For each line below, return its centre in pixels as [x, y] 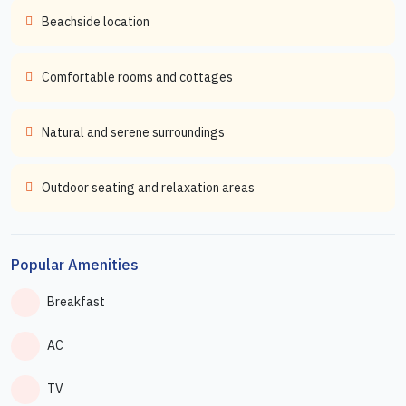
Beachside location [96, 21]
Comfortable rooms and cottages [137, 77]
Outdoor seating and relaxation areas [148, 187]
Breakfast [76, 302]
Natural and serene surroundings [133, 132]
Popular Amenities [75, 264]
